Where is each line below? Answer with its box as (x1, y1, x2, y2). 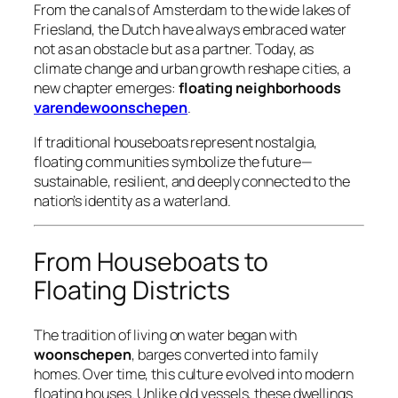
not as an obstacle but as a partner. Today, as (34, 39, 314, 60)
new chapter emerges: (34, 78, 179, 99)
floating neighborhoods (178, 78, 341, 99)
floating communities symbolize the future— (34, 151, 313, 171)
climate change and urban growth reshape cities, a (34, 59, 352, 79)
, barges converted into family (131, 345, 318, 365)
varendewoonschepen (34, 98, 188, 118)
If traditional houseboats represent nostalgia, (34, 131, 318, 152)
